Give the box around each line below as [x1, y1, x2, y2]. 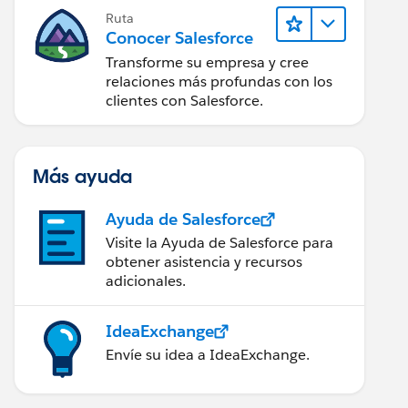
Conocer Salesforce [106, 26, 253, 48]
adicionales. [106, 271, 186, 291]
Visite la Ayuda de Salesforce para [106, 233, 333, 252]
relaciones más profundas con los [106, 72, 332, 91]
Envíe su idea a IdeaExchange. [106, 345, 310, 364]
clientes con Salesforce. [106, 91, 263, 110]
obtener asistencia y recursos [106, 252, 302, 271]
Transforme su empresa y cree [106, 53, 309, 72]
